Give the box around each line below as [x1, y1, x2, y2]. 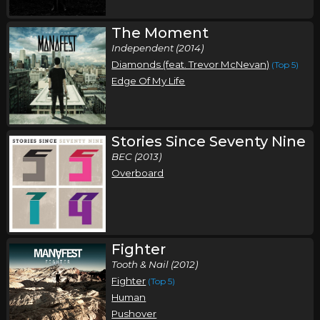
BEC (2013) [111, 150, 162, 162]
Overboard [111, 166, 164, 179]
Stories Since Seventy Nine [111, 132, 306, 150]
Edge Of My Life [111, 75, 186, 87]
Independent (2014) [111, 42, 204, 54]
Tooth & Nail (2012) [111, 258, 199, 270]
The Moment [111, 24, 209, 42]
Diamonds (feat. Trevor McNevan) [111, 59, 270, 71]
